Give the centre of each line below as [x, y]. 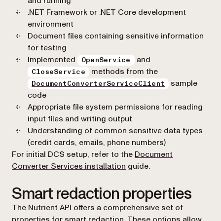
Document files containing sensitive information [116, 36]
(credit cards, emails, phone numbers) [97, 142]
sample [183, 83]
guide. [138, 166]
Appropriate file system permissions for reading [115, 107]
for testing [47, 48]
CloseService [58, 72]
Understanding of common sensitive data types [115, 130]
